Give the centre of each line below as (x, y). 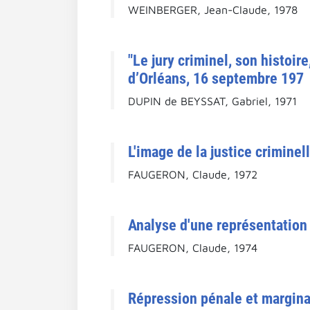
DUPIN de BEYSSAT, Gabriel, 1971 (212, 101)
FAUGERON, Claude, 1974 (193, 247)
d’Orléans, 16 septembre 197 (216, 78)
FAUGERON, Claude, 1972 (193, 174)
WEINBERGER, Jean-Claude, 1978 (213, 9)
